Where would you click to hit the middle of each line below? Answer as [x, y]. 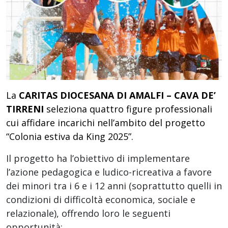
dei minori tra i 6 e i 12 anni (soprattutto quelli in [114, 186]
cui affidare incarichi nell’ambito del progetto [106, 122]
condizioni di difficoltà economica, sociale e [101, 199]
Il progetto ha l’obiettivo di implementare [98, 158]
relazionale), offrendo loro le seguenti [88, 213]
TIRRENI [26, 109]
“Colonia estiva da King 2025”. [70, 136]
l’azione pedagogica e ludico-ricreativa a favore [109, 172]
